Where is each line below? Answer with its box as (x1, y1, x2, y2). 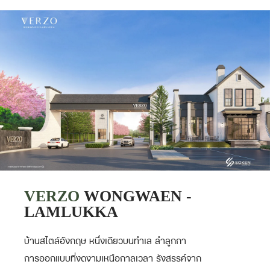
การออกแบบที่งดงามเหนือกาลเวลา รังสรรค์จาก (24, 253, 201, 265)
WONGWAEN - (80, 187, 192, 206)
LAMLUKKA (24, 203, 118, 221)
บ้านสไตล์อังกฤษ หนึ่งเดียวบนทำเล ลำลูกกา (24, 235, 186, 247)
